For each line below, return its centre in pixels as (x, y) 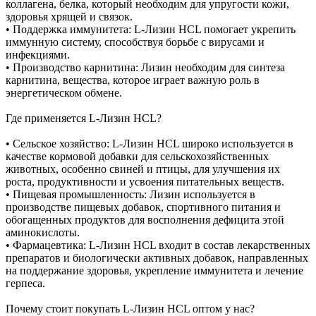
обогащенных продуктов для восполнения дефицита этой (145, 219)
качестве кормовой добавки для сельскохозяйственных (137, 156)
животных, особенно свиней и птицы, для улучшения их (143, 169)
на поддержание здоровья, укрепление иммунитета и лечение (154, 270)
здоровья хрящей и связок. (69, 16)
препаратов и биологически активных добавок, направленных (157, 257)
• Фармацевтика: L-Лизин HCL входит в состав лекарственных (158, 245)
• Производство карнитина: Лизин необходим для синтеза (145, 67)
